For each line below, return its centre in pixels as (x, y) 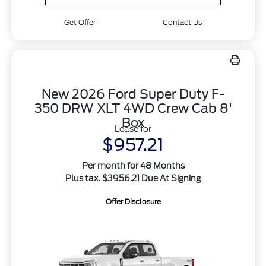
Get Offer (80, 22)
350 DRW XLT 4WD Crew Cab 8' (133, 108)
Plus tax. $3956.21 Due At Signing (133, 178)
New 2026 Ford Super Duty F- (133, 94)
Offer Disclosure (133, 201)
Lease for (133, 129)
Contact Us (182, 22)
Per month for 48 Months (133, 165)
